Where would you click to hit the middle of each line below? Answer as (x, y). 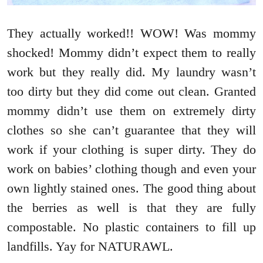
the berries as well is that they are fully (131, 207)
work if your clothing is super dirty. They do (131, 149)
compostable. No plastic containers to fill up (131, 227)
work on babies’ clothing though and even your (131, 168)
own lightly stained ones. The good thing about (131, 188)
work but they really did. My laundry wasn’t (131, 72)
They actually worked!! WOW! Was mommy (131, 33)
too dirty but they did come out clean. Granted (131, 91)
